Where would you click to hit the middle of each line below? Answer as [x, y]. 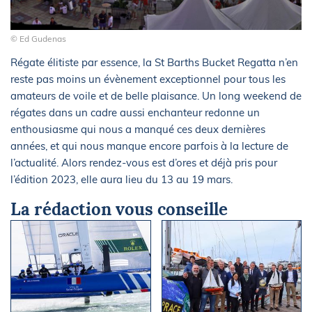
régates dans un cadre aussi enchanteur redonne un [135, 113]
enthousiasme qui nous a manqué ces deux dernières [138, 130]
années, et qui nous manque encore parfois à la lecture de [149, 146]
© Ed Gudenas [38, 39]
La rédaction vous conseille [119, 210]
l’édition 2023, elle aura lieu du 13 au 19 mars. [122, 180]
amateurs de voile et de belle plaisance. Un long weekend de [156, 96]
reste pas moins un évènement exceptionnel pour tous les [148, 79]
